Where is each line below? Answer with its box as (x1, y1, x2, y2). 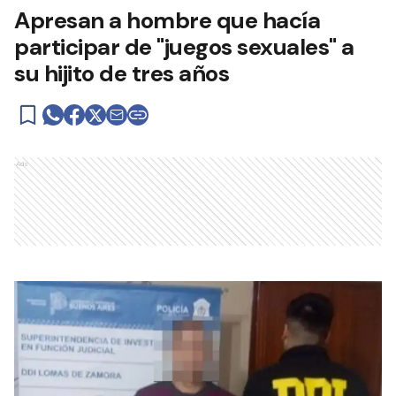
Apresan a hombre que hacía (14, 4, 320, 35)
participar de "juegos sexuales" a (14, 31, 354, 62)
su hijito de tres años (14, 57, 229, 88)
